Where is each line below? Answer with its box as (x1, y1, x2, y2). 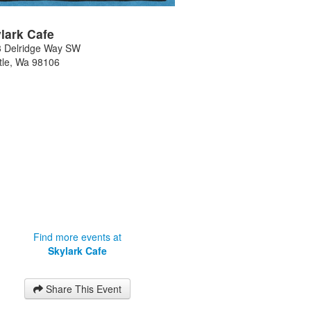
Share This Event (45, 282, 121, 296)
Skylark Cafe (47, 244, 107, 258)
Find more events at (33, 230, 121, 244)
